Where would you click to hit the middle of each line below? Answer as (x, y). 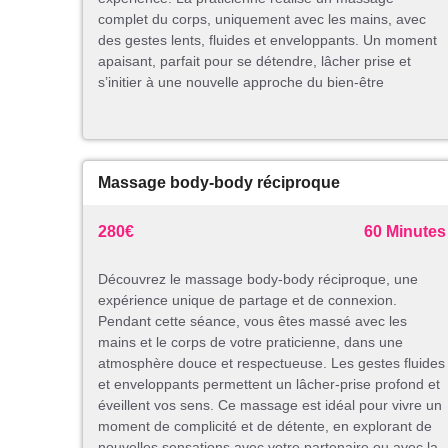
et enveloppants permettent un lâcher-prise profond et (269, 384)
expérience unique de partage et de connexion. (247, 300)
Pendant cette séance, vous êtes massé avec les (252, 321)
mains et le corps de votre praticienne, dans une (250, 342)
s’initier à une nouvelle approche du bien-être (241, 82)
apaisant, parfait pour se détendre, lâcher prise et (254, 61)
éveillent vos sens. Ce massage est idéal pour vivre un (270, 405)
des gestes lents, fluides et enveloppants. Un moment (267, 40)
